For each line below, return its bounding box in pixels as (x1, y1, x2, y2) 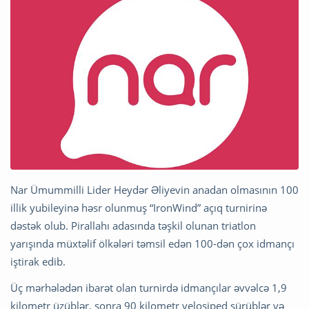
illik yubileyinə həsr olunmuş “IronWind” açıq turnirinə (10, 201, 267, 215)
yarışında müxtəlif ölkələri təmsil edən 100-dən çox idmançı (10, 237, 295, 251)
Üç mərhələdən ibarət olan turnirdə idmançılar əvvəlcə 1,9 (10, 281, 287, 295)
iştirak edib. (10, 255, 66, 269)
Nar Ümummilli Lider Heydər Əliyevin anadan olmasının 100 (10, 183, 299, 197)
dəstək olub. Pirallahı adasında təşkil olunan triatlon (10, 219, 256, 233)
